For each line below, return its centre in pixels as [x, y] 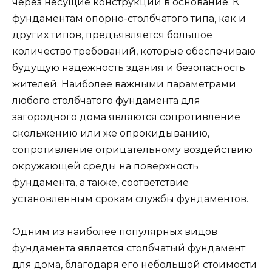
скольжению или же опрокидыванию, [111, 134]
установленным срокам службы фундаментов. [130, 199]
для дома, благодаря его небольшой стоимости [134, 265]
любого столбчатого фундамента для [106, 101]
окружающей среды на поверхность [105, 166]
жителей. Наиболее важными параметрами [124, 84]
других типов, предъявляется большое [112, 35]
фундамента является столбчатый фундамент [129, 248]
